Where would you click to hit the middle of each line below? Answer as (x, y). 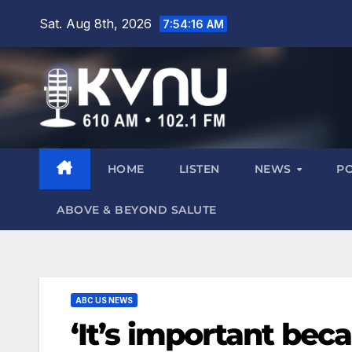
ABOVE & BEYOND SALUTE (137, 209)
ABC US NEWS (104, 300)
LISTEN (199, 169)
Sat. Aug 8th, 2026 (97, 23)
